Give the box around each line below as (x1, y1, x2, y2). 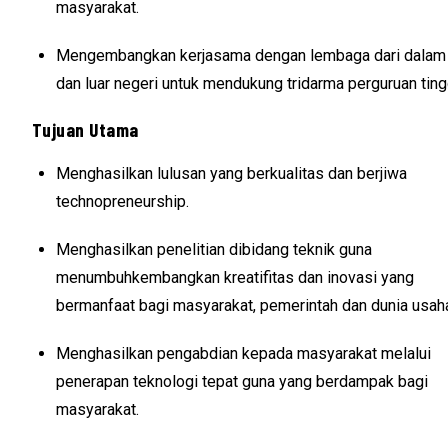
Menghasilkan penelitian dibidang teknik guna (56, 239, 372, 259)
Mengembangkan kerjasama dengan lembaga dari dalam (56, 46, 446, 66)
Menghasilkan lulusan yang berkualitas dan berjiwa (56, 163, 407, 183)
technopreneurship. (56, 191, 189, 211)
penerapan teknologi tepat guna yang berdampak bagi (56, 371, 428, 391)
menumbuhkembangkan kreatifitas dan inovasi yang (56, 267, 414, 287)
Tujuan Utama (32, 118, 139, 142)
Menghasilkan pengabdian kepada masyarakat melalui (56, 343, 431, 363)
